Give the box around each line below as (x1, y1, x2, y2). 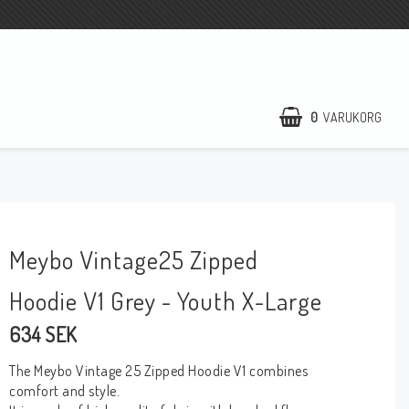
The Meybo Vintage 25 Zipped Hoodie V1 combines (9, 362, 309, 381)
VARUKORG (323, 109, 382, 125)
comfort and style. (9, 382, 123, 401)
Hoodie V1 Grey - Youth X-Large (9, 285, 323, 317)
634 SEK (9, 321, 78, 348)
